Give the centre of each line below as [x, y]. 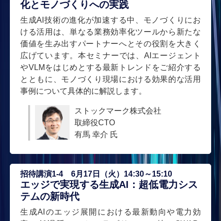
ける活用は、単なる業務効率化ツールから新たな [110, 32]
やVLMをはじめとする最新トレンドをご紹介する [110, 67]
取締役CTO [95, 122]
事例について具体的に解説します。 [83, 91]
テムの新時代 [50, 196]
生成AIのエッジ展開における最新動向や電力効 [110, 212]
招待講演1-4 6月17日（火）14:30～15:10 [96, 174]
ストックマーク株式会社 [118, 110]
